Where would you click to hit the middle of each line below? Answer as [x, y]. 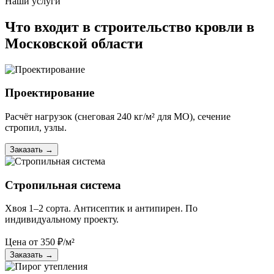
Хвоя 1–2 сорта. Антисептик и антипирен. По [101, 209]
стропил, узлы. [36, 127]
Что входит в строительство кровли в [130, 27]
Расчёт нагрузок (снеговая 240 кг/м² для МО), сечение [118, 116]
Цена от [21, 242]
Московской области [74, 43]
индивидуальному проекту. [62, 220]
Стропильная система [63, 185]
